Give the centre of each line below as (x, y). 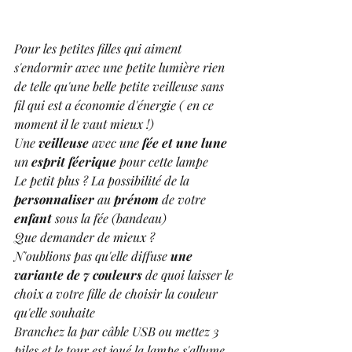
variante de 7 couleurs (78, 275)
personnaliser (54, 200)
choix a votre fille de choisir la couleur (117, 294)
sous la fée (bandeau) (112, 218)
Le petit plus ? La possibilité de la (103, 181)
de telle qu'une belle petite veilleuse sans (121, 86)
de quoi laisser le (189, 275)
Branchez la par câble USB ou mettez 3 (118, 332)
